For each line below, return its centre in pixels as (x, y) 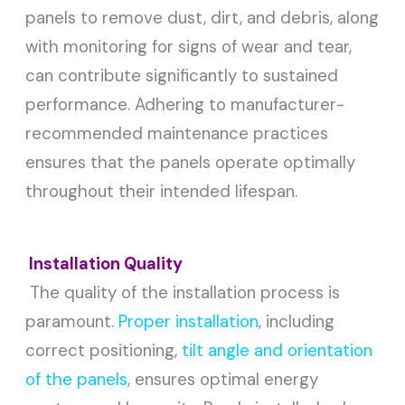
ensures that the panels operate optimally (191, 162)
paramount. (72, 321)
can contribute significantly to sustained (182, 75)
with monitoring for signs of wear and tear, (189, 46)
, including (297, 321)
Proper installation (189, 321)
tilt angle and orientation (278, 350)
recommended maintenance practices (177, 133)
